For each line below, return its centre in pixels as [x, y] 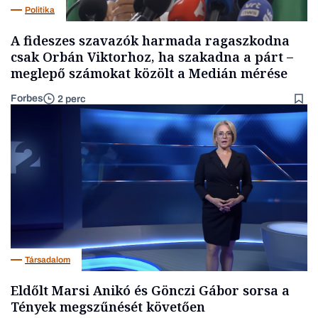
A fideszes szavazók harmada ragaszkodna [150, 41]
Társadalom [48, 259]
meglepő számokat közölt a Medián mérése [149, 73]
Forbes [27, 99]
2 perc [72, 99]
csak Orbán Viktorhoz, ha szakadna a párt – [152, 57]
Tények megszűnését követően [108, 307]
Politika [40, 10]
